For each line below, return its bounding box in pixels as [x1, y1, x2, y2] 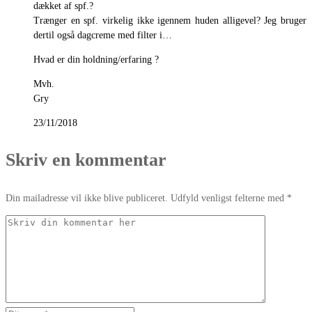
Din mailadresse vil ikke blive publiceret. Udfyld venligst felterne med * [6, 192, 292, 203]
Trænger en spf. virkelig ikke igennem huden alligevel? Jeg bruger [33, 15, 306, 26]
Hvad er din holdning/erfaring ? [33, 54, 159, 65]
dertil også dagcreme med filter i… [33, 29, 172, 40]
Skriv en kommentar [6, 149, 166, 170]
